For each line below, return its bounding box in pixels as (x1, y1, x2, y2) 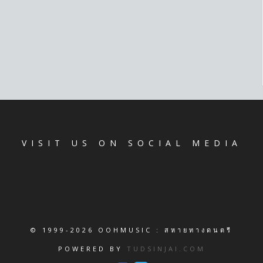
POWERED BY (58, 244, 127, 253)
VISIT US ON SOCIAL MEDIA (21, 137, 242, 149)
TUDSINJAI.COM (126, 244, 205, 253)
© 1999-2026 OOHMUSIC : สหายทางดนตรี (31, 225, 232, 234)
